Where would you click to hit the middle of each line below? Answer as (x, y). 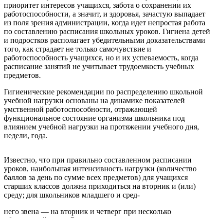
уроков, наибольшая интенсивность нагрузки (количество (100, 168)
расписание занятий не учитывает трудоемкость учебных (99, 66)
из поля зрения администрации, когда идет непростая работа (105, 22)
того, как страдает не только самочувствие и (78, 49)
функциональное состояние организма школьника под (94, 118)
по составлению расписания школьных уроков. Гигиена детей (107, 31)
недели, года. (26, 135)
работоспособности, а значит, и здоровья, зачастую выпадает (105, 14)
